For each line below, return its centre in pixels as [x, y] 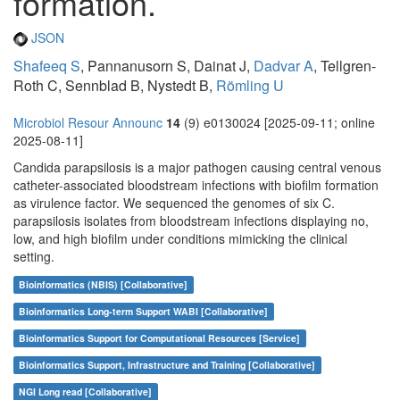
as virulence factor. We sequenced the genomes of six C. [174, 203]
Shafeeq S [47, 66]
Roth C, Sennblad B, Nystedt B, [115, 86]
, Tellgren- [345, 66]
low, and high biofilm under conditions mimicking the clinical [180, 239]
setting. [34, 257]
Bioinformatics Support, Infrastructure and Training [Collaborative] [167, 365]
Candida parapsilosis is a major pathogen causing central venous [197, 167]
